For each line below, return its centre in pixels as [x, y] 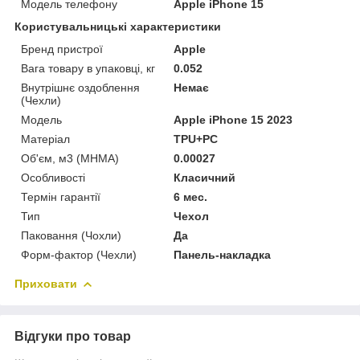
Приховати [46, 283]
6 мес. [191, 196]
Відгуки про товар [73, 336]
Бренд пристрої [62, 49]
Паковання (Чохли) [71, 235]
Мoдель [41, 119]
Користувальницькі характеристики [118, 26]
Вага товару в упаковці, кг [88, 68]
